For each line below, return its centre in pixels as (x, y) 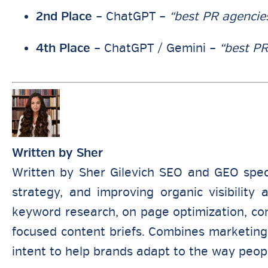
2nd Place (64, 16)
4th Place (63, 48)
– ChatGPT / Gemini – (155, 48)
